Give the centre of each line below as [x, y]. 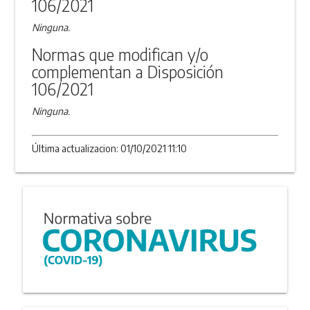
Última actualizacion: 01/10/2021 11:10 [110, 148]
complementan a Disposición [128, 71]
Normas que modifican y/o [120, 54]
